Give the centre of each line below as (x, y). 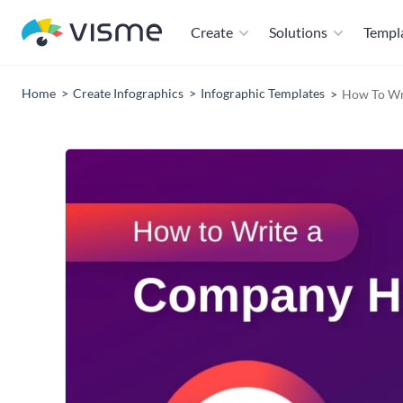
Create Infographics (128, 93)
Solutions (298, 32)
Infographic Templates (263, 93)
